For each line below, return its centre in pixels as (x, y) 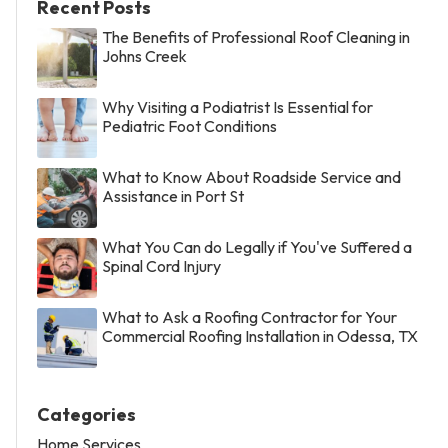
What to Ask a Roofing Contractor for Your (249, 317)
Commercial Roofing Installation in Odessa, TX (260, 336)
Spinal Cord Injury (161, 266)
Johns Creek (144, 56)
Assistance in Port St (173, 196)
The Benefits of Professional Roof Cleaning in (256, 37)
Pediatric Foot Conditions (189, 126)
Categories (86, 415)
